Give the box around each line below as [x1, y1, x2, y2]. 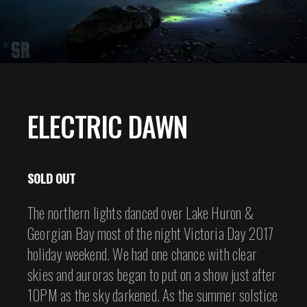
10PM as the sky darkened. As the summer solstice [27, 283, 278, 306]
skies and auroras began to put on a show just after [27, 262, 277, 285]
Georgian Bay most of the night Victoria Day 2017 [27, 221, 274, 244]
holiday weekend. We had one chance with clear [27, 242, 258, 265]
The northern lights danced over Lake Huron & [27, 201, 254, 223]
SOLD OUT [27, 169, 75, 187]
